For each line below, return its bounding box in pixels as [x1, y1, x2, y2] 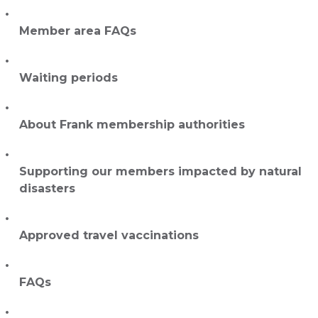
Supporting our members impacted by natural [19, 164, 302, 178]
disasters [19, 181, 75, 195]
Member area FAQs [19, 23, 136, 38]
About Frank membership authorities [19, 117, 245, 131]
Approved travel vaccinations [19, 228, 199, 242]
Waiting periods [19, 70, 118, 84]
